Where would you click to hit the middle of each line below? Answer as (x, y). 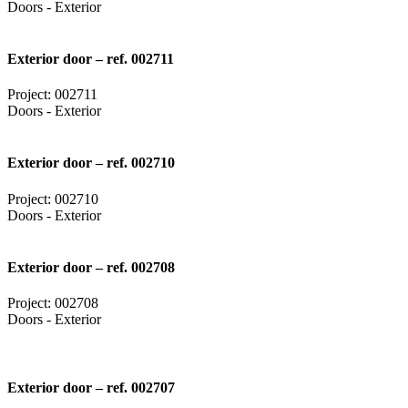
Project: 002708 (53, 303)
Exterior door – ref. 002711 (91, 58)
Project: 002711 (52, 95)
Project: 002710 (53, 199)
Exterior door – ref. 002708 (91, 267)
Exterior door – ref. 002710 (91, 163)
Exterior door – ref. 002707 (91, 388)
